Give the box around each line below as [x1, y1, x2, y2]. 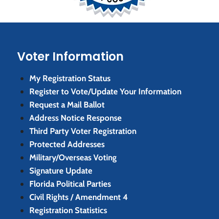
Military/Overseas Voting [29, 153, 117, 162]
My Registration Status [29, 73, 110, 83]
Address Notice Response [29, 113, 122, 123]
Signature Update [29, 166, 92, 175]
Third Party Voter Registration [29, 126, 136, 136]
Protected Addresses [29, 139, 105, 149]
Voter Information [17, 48, 124, 65]
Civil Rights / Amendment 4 [29, 192, 128, 202]
